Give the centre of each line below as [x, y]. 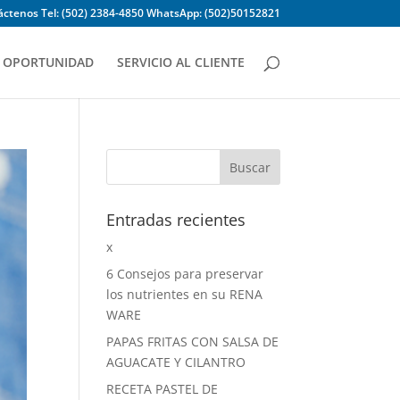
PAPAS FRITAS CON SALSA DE [193, 342]
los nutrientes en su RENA [185, 294]
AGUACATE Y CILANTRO [176, 362]
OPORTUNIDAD [48, 62]
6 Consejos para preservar [185, 274]
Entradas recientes [176, 220]
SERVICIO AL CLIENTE [180, 62]
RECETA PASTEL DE [162, 389]
